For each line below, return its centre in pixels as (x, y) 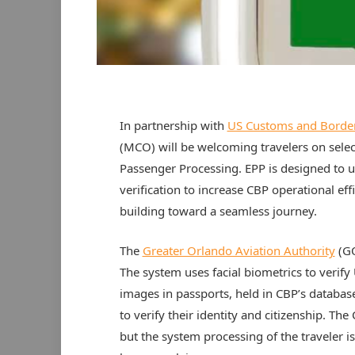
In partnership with (173, 126)
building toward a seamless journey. (221, 211)
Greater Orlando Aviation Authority (239, 251)
